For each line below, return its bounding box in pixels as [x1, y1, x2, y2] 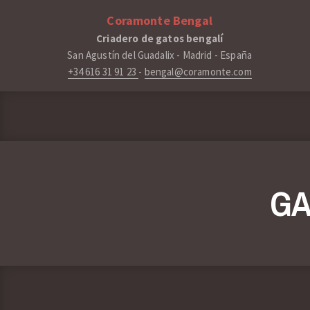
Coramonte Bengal [107, 12, 212, 28]
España [220, 48, 253, 62]
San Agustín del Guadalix [67, 48, 175, 62]
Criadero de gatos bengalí [96, 32, 224, 45]
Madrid [182, 48, 212, 62]
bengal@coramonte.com [144, 65, 252, 78]
